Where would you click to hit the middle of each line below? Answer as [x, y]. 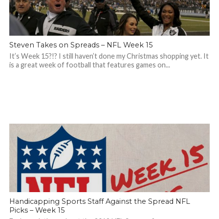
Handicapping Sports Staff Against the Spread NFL [99, 201]
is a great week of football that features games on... [89, 65]
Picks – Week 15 [37, 210]
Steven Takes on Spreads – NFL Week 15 [81, 45]
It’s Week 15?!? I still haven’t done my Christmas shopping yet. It [109, 56]
